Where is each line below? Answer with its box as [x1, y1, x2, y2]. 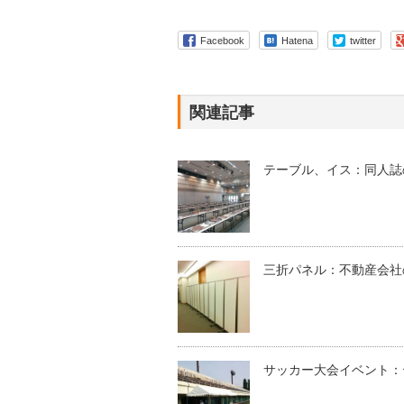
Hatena [281, 34, 313, 46]
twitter [350, 34, 376, 46]
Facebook [200, 34, 244, 46]
